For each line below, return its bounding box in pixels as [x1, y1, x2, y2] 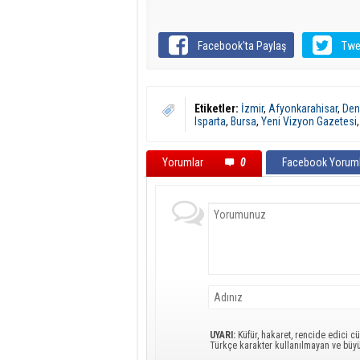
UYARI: [210, 329, 235, 341]
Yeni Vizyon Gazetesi [261, 115, 357, 128]
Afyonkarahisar [268, 102, 337, 115]
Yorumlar [162, 156, 206, 169]
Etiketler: [194, 102, 239, 115]
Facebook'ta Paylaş [198, 39, 287, 52]
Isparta [194, 115, 226, 128]
